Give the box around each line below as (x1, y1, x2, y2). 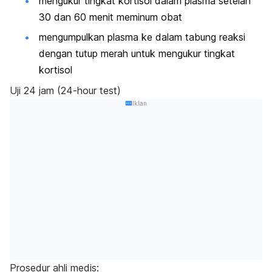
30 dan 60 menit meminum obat (39, 10, 182, 23)
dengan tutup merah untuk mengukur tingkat (39, 47, 235, 60)
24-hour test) (61, 84, 121, 97)
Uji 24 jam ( (10, 84, 61, 97)
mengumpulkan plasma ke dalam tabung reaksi (39, 31, 245, 44)
